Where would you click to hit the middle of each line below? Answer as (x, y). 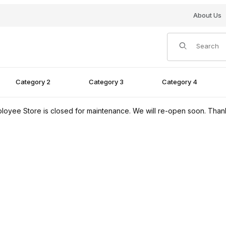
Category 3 (106, 82)
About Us (207, 15)
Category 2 (33, 82)
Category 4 (180, 82)
